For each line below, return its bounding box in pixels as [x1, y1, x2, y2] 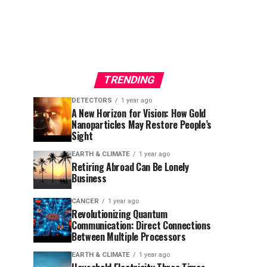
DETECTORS [72, 97, 112, 104]
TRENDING [101, 74, 156, 86]
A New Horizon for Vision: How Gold [72, 106, 206, 120]
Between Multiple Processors [72, 229, 186, 244]
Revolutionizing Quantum [72, 207, 167, 221]
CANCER [72, 197, 99, 205]
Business [72, 171, 107, 185]
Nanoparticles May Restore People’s [72, 117, 212, 132]
